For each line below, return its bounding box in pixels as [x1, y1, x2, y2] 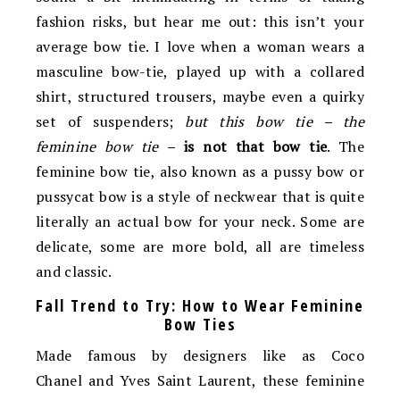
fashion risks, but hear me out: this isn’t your [36, 12, 364, 31]
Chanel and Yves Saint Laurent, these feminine [36, 371, 364, 390]
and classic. [36, 262, 112, 281]
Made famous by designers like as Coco [36, 346, 364, 365]
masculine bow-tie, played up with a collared [36, 62, 364, 81]
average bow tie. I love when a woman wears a [36, 37, 364, 56]
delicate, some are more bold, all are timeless [36, 237, 364, 256]
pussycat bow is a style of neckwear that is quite [36, 187, 364, 206]
